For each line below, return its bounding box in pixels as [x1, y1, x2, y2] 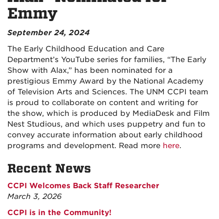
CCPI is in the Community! [7, 208, 111, 217]
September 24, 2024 [7, 28, 89, 37]
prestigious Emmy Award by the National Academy [7, 77, 203, 86]
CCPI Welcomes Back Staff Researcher [7, 181, 159, 190]
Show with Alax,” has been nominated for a [7, 66, 173, 75]
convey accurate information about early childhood [7, 131, 203, 139]
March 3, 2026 [7, 192, 62, 201]
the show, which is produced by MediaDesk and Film [7, 109, 210, 118]
